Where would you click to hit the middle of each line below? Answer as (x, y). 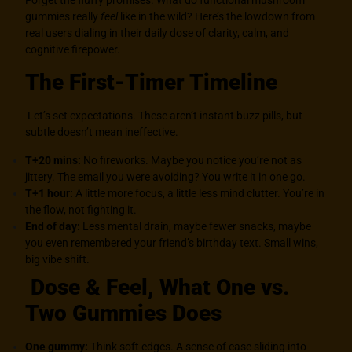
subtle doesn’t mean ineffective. (102, 132)
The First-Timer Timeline (152, 82)
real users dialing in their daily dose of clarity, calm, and (158, 33)
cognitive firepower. (73, 50)
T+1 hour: (49, 193)
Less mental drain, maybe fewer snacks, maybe (196, 226)
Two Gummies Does (124, 313)
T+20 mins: (53, 160)
